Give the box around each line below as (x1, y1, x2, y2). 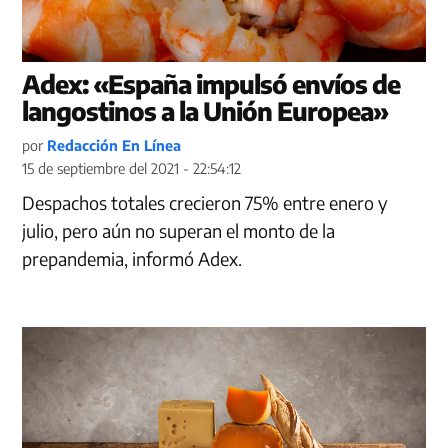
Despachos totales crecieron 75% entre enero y (22, 191, 389, 215)
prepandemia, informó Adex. (22, 247, 243, 271)
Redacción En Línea (47, 136, 182, 155)
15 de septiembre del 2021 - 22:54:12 (22, 159, 242, 178)
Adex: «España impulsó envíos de (22, 68, 401, 101)
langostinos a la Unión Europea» (22, 95, 389, 128)
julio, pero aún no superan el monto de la (22, 219, 336, 243)
